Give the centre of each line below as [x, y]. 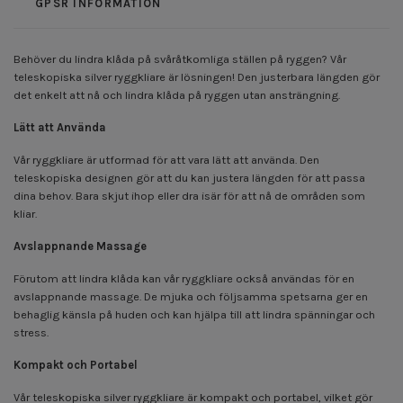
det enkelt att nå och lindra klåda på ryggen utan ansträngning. [177, 94]
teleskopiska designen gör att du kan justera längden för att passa [189, 177]
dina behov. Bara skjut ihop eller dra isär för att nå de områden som [189, 195]
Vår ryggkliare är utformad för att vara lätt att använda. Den [166, 159]
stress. [31, 332]
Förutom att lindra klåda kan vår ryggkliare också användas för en [184, 278]
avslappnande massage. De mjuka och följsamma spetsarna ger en [191, 296]
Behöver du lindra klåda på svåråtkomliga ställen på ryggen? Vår [180, 58]
